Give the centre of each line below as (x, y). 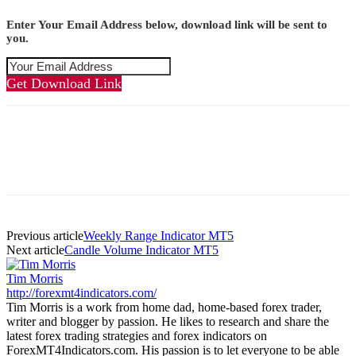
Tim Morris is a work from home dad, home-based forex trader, (164, 307)
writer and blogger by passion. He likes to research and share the (168, 321)
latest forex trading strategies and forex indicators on (137, 335)
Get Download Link (64, 83)
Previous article (45, 235)
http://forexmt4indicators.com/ (81, 292)
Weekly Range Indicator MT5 (159, 235)
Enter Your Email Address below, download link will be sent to (167, 24)
